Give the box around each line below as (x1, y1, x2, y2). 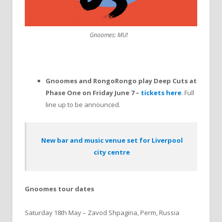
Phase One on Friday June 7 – (46, 88, 139, 98)
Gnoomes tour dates (25, 184, 94, 193)
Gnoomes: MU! (89, 30, 128, 39)
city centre (94, 148, 130, 157)
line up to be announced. (46, 100, 120, 110)
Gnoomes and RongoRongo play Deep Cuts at (46, 76, 197, 86)
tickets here (139, 88, 181, 98)
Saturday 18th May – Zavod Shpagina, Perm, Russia (25, 208, 179, 217)
